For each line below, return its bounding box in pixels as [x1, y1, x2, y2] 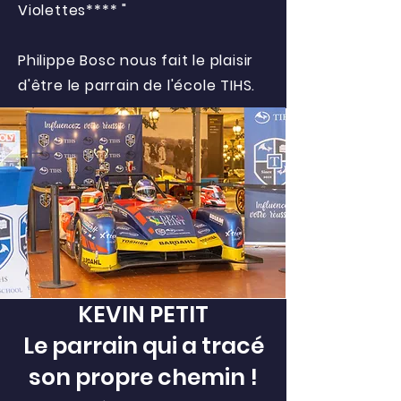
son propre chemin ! [29, 362, 258, 393]
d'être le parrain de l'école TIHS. [18, 75, 260, 96]
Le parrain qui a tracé [22, 330, 264, 362]
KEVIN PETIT [78, 299, 209, 330]
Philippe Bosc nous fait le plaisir [18, 50, 254, 71]
